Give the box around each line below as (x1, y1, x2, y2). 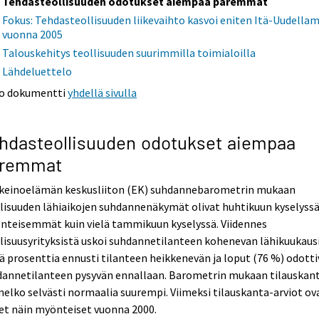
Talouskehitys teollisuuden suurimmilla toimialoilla (2, 46, 256, 61)
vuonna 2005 (2, 27, 63, 42)
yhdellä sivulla (68, 85, 137, 100)
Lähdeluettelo (2, 64, 73, 79)
